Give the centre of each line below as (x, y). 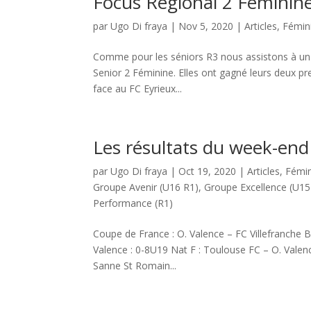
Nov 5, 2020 (206, 26)
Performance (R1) (133, 203)
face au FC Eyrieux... (138, 89)
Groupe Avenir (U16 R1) (146, 187)
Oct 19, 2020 (208, 171)
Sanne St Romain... (135, 266)
